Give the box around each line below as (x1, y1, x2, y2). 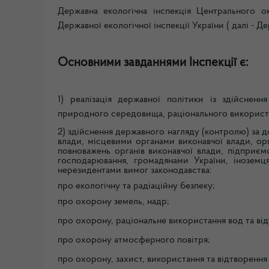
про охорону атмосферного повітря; (58, 235, 210, 246)
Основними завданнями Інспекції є (58, 56, 246, 69)
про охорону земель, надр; (58, 197, 169, 207)
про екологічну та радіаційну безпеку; (58, 181, 215, 192)
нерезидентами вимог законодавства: (58, 166, 212, 176)
